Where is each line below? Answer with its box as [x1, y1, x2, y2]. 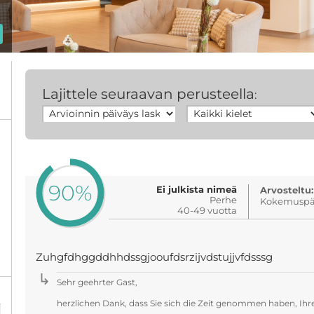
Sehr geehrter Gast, [56, 277, 137, 287]
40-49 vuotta [177, 205, 238, 216]
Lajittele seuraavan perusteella [41, 86, 254, 102]
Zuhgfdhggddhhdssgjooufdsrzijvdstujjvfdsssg [35, 251, 273, 264]
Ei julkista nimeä [156, 184, 238, 195]
